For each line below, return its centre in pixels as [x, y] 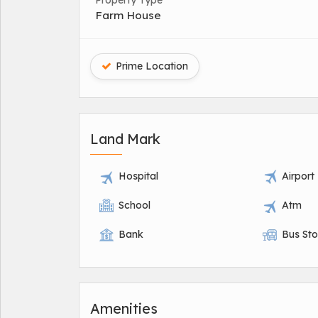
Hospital [138, 176]
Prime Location [150, 66]
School [135, 205]
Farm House [128, 16]
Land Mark [125, 139]
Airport [298, 176]
